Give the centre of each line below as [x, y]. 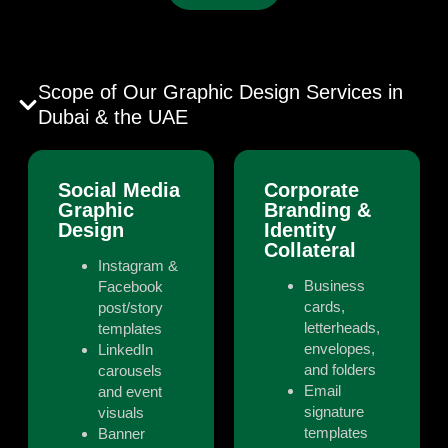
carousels [130, 371]
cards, [324, 307]
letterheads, [342, 328]
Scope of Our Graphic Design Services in [220, 92]
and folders [340, 370]
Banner [121, 434]
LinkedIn [125, 350]
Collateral [310, 250]
